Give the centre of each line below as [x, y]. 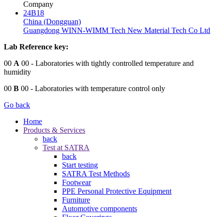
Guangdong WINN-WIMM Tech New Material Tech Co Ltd [117, 30]
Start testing [80, 165]
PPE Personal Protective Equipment [117, 191]
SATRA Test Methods [96, 173]
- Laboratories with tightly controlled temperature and [111, 63]
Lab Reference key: [36, 46]
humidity [17, 72]
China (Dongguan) [52, 21]
